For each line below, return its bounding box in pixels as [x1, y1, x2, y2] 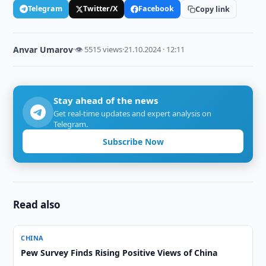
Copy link [195, 4, 230, 14]
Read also [13, 198, 61, 211]
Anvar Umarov [13, 44, 74, 55]
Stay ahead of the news [53, 94, 159, 106]
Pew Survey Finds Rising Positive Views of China [21, 247, 218, 258]
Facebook [138, 4, 175, 14]
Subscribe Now [102, 135, 164, 147]
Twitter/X [83, 4, 118, 14]
